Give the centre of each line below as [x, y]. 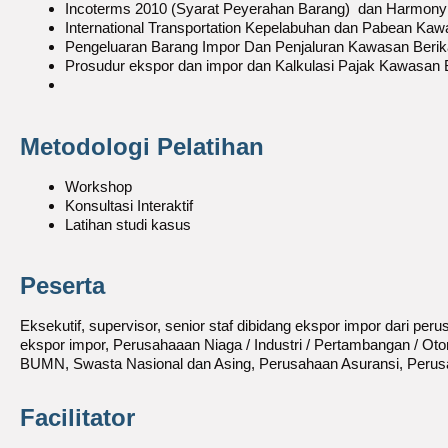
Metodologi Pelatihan [142, 146]
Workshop [98, 186]
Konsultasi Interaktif [129, 205]
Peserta [62, 285]
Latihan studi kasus [128, 224]
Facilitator [77, 417]
